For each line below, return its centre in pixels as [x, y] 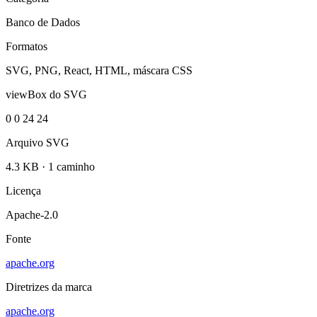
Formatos [27, 47]
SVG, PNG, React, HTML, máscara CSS [99, 71]
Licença [23, 191]
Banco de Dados [43, 23]
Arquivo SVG [38, 143]
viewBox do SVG [46, 95]
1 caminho [71, 167]
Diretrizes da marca [49, 287]
